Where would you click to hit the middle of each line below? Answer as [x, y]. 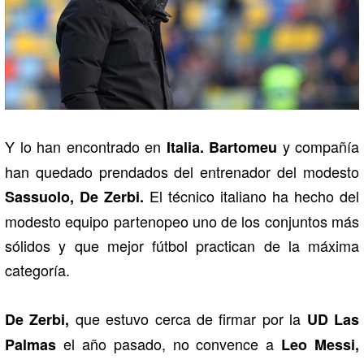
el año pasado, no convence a [169, 343]
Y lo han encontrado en [86, 146]
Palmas [30, 344]
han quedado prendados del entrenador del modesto [182, 171]
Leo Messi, [320, 344]
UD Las [333, 319]
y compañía [318, 146]
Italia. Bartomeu [221, 147]
